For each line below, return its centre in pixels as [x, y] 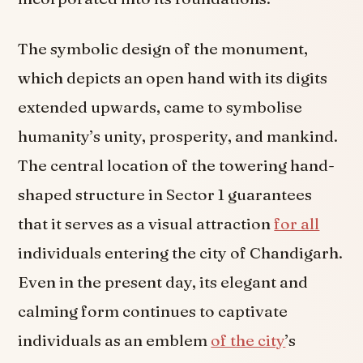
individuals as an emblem [115, 340]
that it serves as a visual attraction [146, 223]
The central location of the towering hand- [177, 165]
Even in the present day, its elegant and [163, 282]
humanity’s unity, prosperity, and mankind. [178, 136]
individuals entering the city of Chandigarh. [181, 252]
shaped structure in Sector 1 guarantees [165, 194]
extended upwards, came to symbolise [160, 107]
